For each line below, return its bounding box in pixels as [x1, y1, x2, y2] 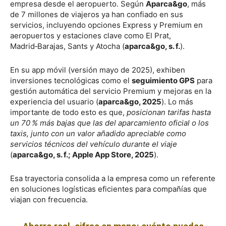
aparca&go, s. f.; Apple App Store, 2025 [13, 149, 154, 159]
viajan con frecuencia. [10, 194, 88, 204]
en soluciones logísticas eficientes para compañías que [10, 184, 207, 194]
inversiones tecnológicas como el [10, 75, 132, 85]
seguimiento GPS [132, 75, 195, 85]
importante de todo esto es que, [10, 107, 127, 117]
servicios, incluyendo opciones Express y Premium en [10, 20, 203, 30]
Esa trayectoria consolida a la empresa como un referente [10, 173, 215, 183]
